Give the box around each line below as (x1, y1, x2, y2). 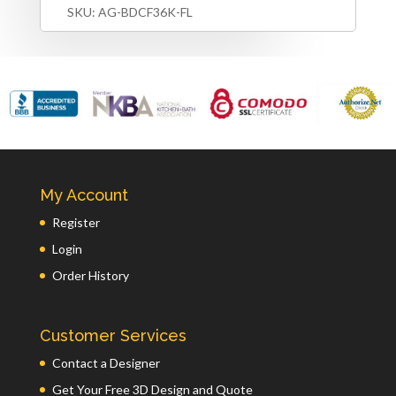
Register (51, 214, 100, 230)
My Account (39, 185, 128, 204)
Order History (51, 267, 129, 283)
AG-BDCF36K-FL (97, 4, 193, 19)
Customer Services (39, 325, 187, 345)
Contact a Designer (51, 354, 160, 370)
